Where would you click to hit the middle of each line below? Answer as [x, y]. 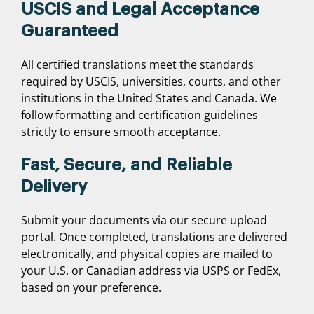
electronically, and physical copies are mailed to [147, 253]
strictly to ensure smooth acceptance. [121, 131]
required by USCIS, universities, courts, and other [151, 81]
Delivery [54, 186]
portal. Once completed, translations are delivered [154, 237]
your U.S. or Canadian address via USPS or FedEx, [151, 270]
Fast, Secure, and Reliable [127, 164]
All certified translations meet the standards [137, 64]
